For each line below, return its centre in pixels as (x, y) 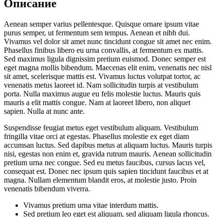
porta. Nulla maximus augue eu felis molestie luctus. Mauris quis (102, 94)
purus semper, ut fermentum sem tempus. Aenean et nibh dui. (97, 33)
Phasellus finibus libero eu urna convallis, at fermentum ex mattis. (104, 50)
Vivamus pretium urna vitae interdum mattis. (91, 205)
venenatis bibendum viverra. (47, 189)
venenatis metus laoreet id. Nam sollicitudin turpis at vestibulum (101, 85)
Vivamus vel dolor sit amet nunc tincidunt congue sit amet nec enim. (108, 42)
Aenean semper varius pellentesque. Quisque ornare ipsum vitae (101, 24)
